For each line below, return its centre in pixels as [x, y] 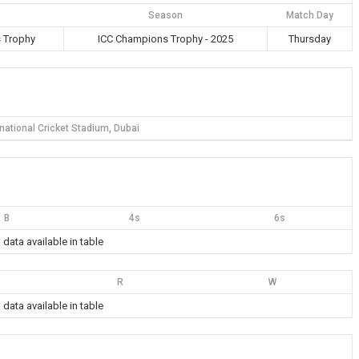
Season [165, 15]
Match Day [309, 15]
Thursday [310, 39]
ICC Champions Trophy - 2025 [165, 39]
